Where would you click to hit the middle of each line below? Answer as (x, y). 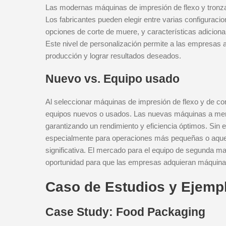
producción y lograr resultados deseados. (113, 56)
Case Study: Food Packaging (125, 212)
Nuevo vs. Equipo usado (112, 79)
